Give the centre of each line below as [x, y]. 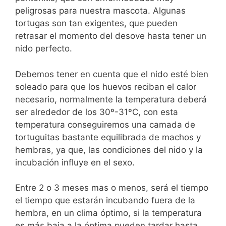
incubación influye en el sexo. [75, 162]
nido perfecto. [44, 48]
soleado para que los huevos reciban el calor [106, 87]
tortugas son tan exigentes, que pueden [96, 23]
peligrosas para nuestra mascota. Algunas [100, 11]
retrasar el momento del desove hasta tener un [111, 36]
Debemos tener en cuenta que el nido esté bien [112, 74]
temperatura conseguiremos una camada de [105, 124]
